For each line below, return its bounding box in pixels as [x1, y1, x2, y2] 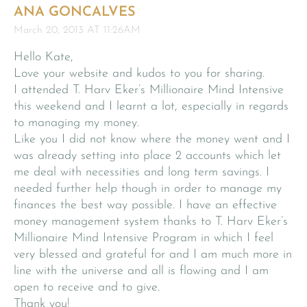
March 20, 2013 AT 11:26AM [14, 25, 140, 36]
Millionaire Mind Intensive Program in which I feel [14, 231, 273, 245]
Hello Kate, [14, 50, 73, 64]
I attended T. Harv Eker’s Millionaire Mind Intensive [14, 83, 284, 97]
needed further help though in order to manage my [14, 182, 282, 195]
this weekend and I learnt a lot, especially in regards [14, 99, 288, 113]
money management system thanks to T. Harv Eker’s [14, 214, 288, 228]
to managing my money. [14, 116, 139, 130]
